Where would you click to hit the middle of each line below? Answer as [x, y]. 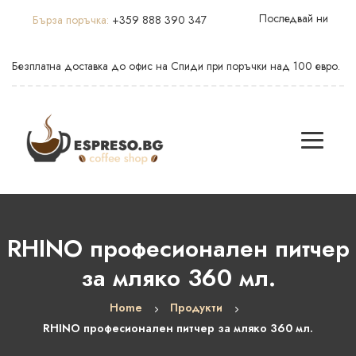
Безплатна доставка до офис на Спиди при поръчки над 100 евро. [176, 66]
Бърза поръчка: [72, 20]
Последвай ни [294, 18]
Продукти [196, 308]
